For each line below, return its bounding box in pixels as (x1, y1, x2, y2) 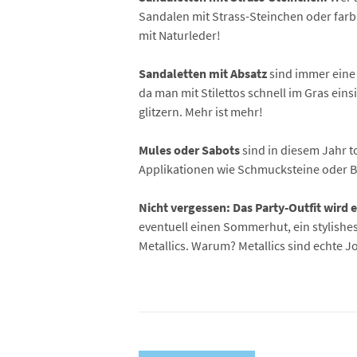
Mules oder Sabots (139, 142, 240, 158)
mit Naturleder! (139, 27, 221, 43)
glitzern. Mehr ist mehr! (139, 104, 263, 120)
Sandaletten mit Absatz (139, 65, 267, 81)
